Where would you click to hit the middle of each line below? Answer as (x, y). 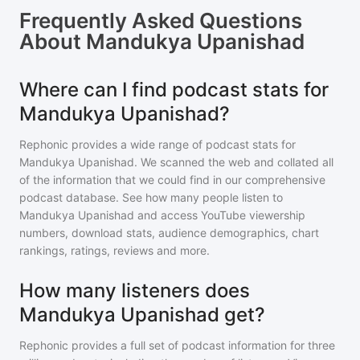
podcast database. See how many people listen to (151, 197)
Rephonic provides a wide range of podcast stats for (157, 144)
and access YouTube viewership (221, 215)
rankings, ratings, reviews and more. (115, 250)
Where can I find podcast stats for (174, 90)
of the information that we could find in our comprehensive (172, 180)
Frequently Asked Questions (161, 20)
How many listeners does (135, 290)
